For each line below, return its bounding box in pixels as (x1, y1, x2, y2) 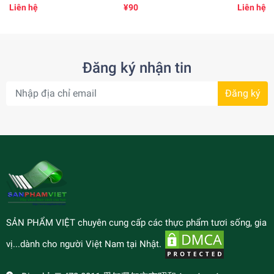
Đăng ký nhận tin (83, 59, 191, 76)
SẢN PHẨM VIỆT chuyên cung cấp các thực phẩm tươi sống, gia (6, 217, 267, 228)
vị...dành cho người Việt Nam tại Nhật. (6, 238, 164, 250)
